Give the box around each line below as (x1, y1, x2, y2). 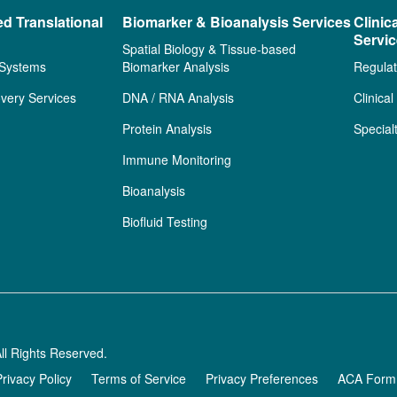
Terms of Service (91, 370, 187, 387)
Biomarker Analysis (122, 58, 230, 75)
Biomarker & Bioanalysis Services (122, 12, 352, 32)
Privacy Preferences (206, 370, 319, 387)
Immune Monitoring (122, 151, 232, 168)
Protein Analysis (122, 120, 213, 137)
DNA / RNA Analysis (122, 89, 235, 106)
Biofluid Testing (122, 213, 208, 230)
